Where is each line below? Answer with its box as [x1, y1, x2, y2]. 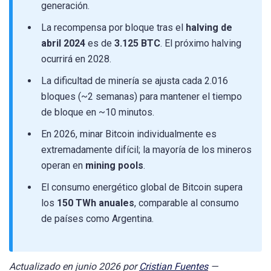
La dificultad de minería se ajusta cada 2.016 [41, 75, 228, 87]
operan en [41, 160, 85, 172]
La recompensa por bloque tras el [41, 22, 186, 34]
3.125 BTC [114, 38, 160, 50]
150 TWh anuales [57, 197, 134, 209]
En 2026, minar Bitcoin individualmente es [41, 128, 217, 140]
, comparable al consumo [134, 197, 239, 209]
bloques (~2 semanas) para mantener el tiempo [41, 91, 242, 103]
